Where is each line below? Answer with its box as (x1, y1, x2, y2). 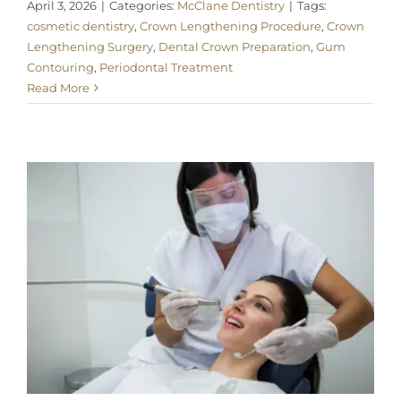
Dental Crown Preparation (158, 38, 311, 54)
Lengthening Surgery (27, 38, 153, 54)
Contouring (27, 59, 94, 74)
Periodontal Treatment (99, 59, 233, 74)
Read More (27, 80, 90, 95)
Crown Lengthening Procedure (140, 18, 321, 33)
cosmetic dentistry (27, 18, 134, 33)
